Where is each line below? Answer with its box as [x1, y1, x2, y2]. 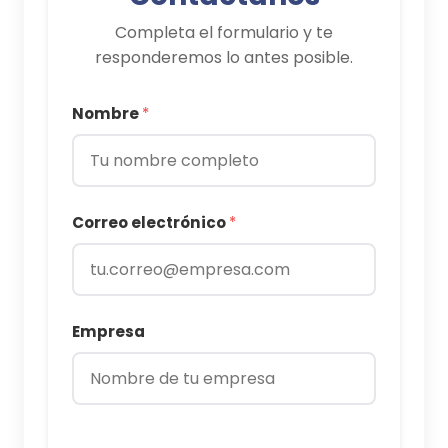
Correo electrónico [72, 212, 229, 233]
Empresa [72, 321, 145, 342]
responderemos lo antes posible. [95, 46, 353, 69]
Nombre [72, 103, 142, 124]
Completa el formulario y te [115, 21, 333, 44]
